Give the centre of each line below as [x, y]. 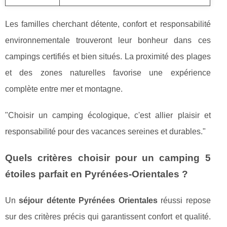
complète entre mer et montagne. [64, 89]
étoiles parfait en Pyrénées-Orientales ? [97, 174]
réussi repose [184, 201]
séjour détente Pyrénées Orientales [88, 201]
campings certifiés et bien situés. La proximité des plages [108, 57]
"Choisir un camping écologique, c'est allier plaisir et [108, 116]
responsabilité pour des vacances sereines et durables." [105, 132]
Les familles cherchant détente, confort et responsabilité [108, 24]
